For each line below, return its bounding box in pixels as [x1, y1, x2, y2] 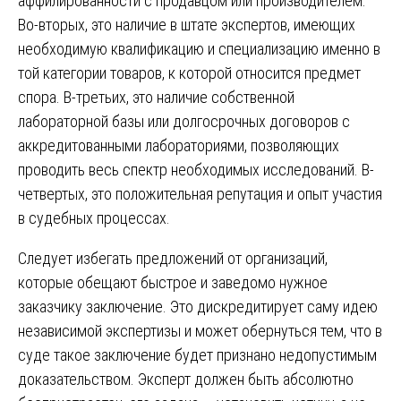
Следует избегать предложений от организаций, [18, 248, 328, 268]
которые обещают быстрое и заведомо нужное [18, 272, 328, 292]
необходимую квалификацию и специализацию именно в [18, 38, 380, 58]
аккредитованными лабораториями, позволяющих [18, 135, 339, 155]
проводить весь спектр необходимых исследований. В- [18, 159, 374, 179]
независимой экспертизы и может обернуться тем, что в [18, 320, 382, 340]
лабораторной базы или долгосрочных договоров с [18, 111, 350, 131]
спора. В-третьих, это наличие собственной [18, 87, 294, 107]
